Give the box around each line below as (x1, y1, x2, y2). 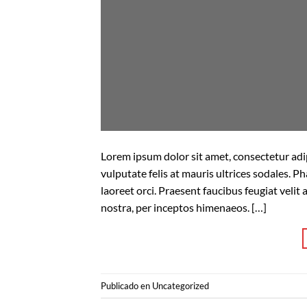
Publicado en (101, 280, 152, 291)
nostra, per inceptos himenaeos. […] (101, 201, 267, 214)
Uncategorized (152, 280, 209, 291)
